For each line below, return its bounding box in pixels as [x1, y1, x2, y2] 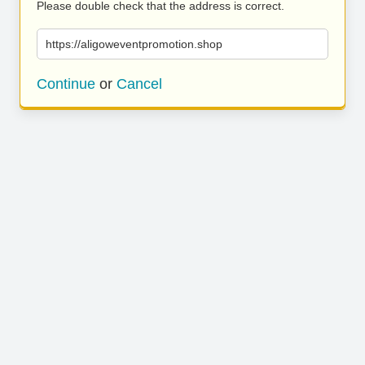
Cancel [117, 76, 162, 92]
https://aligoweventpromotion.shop [46, 37, 222, 51]
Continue [37, 76, 95, 92]
